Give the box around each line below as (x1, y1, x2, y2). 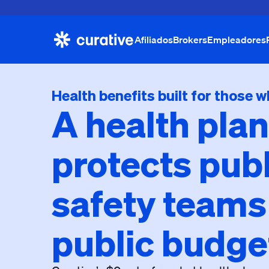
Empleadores (207, 33, 266, 46)
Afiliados (134, 33, 173, 46)
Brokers (173, 33, 207, 46)
